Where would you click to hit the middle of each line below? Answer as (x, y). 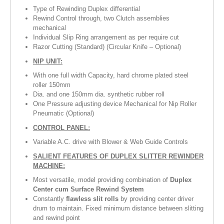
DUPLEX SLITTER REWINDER (157, 156)
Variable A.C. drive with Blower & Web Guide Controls (110, 142)
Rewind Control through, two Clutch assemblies (101, 18)
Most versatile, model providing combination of (101, 180)
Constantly (49, 199)
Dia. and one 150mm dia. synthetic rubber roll (99, 94)
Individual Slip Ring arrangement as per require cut (106, 37)
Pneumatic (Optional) (63, 113)
